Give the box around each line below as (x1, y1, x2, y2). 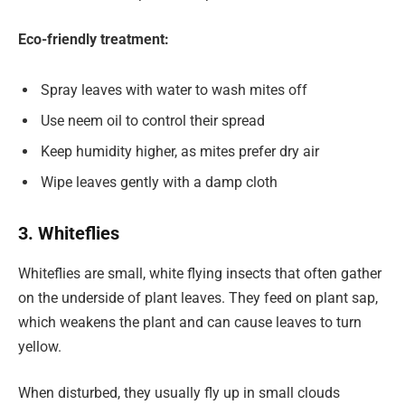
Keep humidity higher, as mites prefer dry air (41, 142, 319, 160)
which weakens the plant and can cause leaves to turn (18, 313, 362, 331)
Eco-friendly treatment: (18, 31, 169, 49)
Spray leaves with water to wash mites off (41, 80, 307, 99)
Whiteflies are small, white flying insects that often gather (18, 264, 381, 282)
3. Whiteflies (18, 222, 119, 245)
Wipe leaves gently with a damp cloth (41, 173, 278, 191)
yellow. (18, 337, 61, 355)
